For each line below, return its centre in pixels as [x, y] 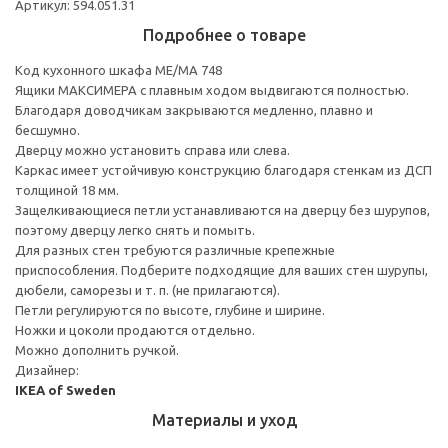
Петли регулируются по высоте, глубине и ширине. [170, 309]
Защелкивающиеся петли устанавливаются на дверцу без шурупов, [222, 209]
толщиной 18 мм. [67, 189]
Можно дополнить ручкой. [97, 349]
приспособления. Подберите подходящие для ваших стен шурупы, [221, 269]
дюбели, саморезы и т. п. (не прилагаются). [147, 289]
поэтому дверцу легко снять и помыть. [135, 229]
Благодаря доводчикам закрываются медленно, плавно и [194, 109]
